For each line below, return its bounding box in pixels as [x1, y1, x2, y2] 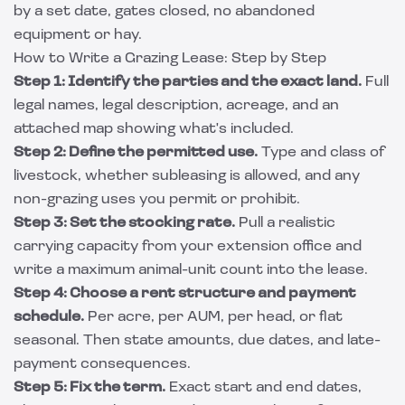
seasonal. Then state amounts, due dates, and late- [14, 334, 381, 348]
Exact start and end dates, [165, 381, 362, 395]
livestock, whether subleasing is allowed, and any [14, 169, 360, 184]
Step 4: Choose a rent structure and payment [14, 287, 356, 301]
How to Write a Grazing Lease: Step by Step [14, 52, 326, 66]
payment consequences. [14, 357, 191, 372]
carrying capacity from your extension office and [14, 240, 362, 254]
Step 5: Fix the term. [14, 381, 165, 395]
